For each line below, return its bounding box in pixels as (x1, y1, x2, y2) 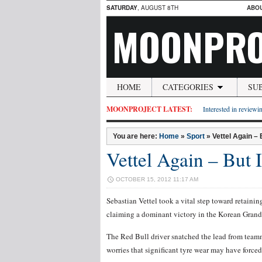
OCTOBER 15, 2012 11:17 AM (116, 176, 198, 182)
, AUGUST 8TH (137, 4, 178, 12)
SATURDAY (106, 4, 137, 12)
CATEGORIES (163, 81, 213, 92)
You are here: (113, 132, 159, 140)
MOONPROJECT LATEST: (106, 104, 192, 114)
